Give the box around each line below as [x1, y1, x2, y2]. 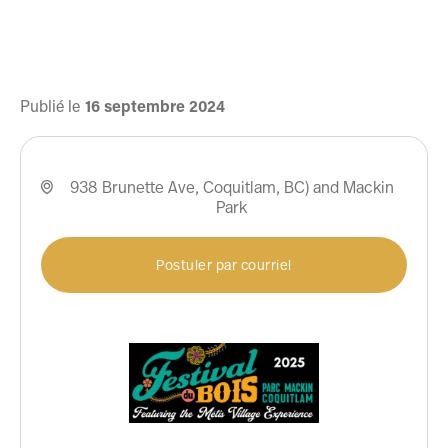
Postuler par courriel [156, 255, 292, 274]
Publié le [20, 95, 80, 116]
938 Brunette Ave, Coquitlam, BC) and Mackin [69, 176, 394, 197]
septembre [104, 95, 185, 116]
